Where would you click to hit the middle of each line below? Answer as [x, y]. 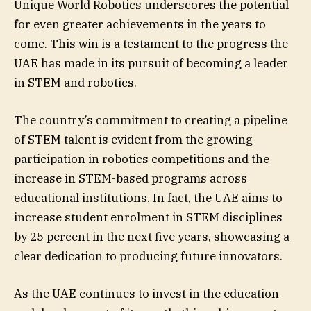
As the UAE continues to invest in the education [146, 294]
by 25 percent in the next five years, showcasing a [152, 237]
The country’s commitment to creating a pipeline [151, 120]
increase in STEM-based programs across [131, 179]
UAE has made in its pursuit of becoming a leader [151, 63]
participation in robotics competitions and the [142, 159]
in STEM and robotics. [75, 82]
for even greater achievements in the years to [140, 24]
